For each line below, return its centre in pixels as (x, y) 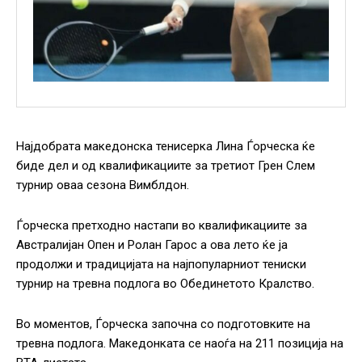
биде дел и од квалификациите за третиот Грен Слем (166, 166)
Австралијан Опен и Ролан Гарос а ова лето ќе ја (152, 245)
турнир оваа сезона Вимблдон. (103, 185)
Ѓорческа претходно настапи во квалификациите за (162, 226)
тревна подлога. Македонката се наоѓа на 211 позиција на (180, 344)
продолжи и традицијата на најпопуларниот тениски (161, 265)
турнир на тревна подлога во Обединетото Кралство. (165, 284)
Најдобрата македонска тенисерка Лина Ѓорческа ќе (166, 147)
